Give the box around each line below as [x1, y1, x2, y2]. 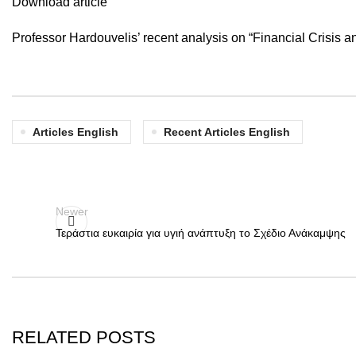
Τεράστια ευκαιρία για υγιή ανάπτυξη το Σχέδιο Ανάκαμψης [56, 226, 346, 239]
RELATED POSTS [12, 327, 156, 347]
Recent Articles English [164, 126, 290, 138]
